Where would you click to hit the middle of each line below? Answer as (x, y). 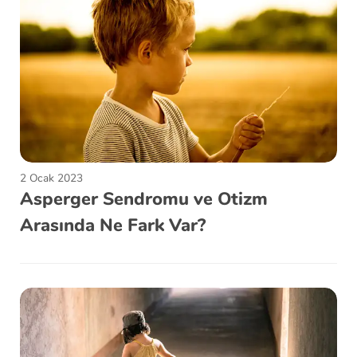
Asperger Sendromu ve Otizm (144, 199)
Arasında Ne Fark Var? (113, 225)
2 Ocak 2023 (51, 178)
